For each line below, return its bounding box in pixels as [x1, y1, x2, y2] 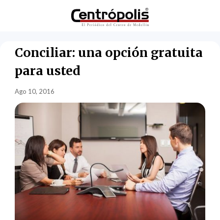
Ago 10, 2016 [15, 87, 55, 95]
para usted [15, 62, 81, 79]
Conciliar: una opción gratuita [15, 44, 203, 60]
